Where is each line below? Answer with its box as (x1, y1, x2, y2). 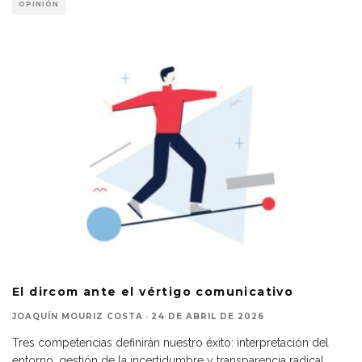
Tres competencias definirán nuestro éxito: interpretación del (12, 335, 329, 349)
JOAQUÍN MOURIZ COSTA (12, 310, 143, 322)
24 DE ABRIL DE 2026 (151, 310, 264, 322)
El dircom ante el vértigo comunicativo (12, 284, 294, 299)
